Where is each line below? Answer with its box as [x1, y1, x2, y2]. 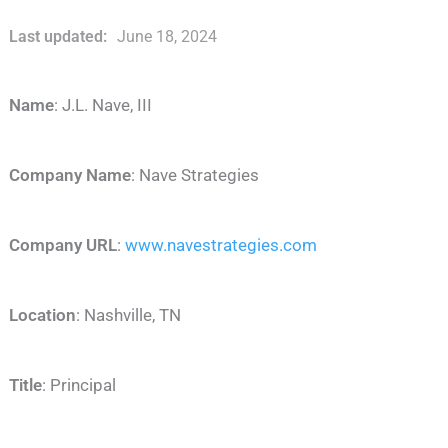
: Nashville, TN [76, 305, 182, 326]
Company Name [9, 165, 132, 186]
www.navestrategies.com [125, 235, 318, 256]
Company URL [9, 235, 118, 256]
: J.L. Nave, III [54, 95, 153, 116]
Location [9, 305, 77, 326]
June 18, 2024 [116, 27, 217, 46]
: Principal [42, 375, 117, 396]
